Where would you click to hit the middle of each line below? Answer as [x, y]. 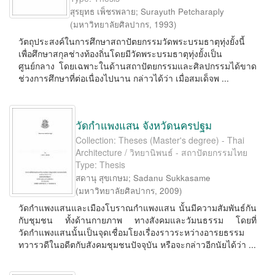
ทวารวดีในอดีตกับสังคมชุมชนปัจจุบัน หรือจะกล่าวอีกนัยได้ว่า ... [137, 244]
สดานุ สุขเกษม [102, 178]
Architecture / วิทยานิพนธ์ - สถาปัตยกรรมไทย [161, 152]
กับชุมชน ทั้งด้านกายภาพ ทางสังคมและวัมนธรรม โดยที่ [137, 220]
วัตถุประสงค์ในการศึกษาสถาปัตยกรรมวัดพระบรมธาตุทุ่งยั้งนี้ [132, 41]
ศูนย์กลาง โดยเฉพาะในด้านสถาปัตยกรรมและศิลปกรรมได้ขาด [137, 66]
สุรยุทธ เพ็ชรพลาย [103, 11]
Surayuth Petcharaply [182, 11]
